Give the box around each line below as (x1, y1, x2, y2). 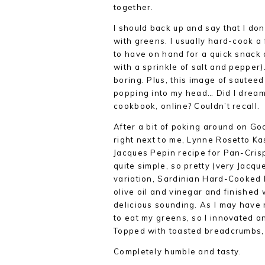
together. (114, 2, 154, 12)
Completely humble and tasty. (114, 247, 242, 256)
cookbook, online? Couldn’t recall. (114, 101, 260, 111)
